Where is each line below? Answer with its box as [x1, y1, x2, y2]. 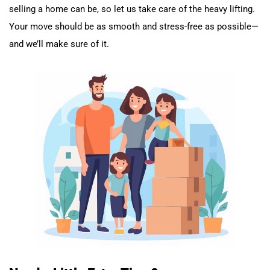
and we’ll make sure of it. [9, 38, 109, 49]
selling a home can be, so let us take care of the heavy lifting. [9, 3, 255, 14]
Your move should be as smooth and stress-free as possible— [9, 20, 259, 32]
